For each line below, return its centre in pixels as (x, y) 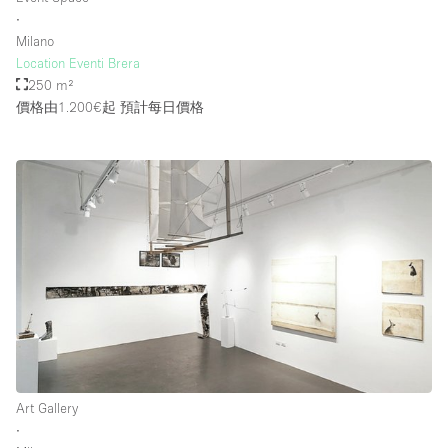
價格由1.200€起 (66, 106)
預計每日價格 (160, 106)
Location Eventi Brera (78, 62)
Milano (35, 40)
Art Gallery (47, 407)
